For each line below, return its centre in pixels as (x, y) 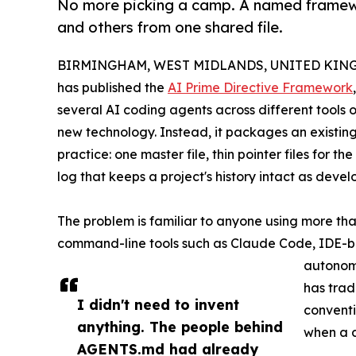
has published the (112, 87)
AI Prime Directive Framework (260, 87)
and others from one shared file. (170, 28)
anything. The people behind (180, 326)
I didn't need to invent (158, 304)
